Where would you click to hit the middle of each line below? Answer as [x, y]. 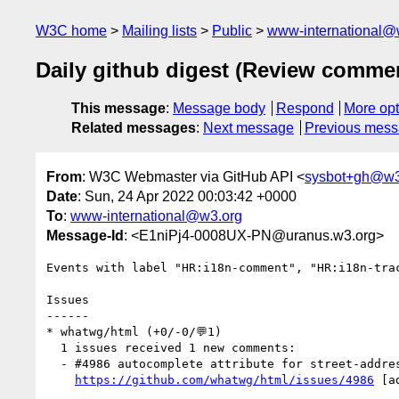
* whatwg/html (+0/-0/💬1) [134, 331]
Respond [305, 109]
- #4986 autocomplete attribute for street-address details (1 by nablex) [53, 363]
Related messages [134, 128]
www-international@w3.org [156, 216]
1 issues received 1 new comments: [53, 347]
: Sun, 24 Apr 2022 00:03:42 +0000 [187, 196]
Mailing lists [159, 31]
